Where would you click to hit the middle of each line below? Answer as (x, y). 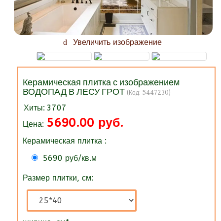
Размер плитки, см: (58, 178)
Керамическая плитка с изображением (101, 82)
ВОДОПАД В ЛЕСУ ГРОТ (74, 92)
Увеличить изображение (116, 42)
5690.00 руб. (85, 123)
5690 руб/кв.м (70, 158)
